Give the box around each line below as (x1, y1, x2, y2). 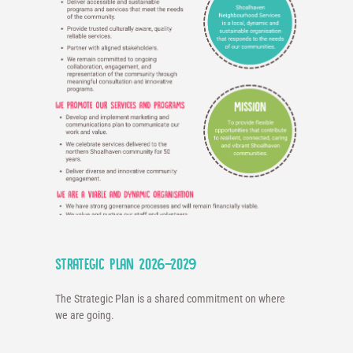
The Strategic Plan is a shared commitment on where (55, 292, 285, 306)
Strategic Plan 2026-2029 (55, 255, 196, 275)
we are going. (55, 309, 114, 322)
